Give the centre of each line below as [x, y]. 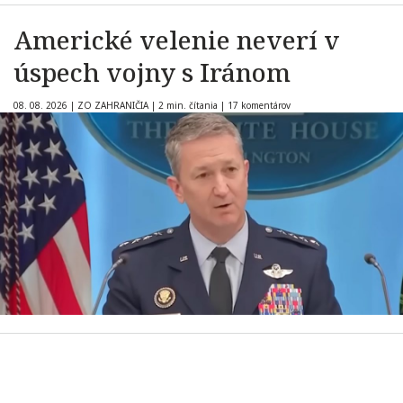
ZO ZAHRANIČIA [113, 106]
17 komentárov [259, 106]
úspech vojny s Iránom [152, 72]
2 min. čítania [188, 106]
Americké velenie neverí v [177, 40]
